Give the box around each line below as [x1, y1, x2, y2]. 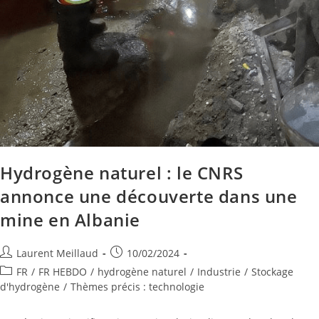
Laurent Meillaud [16, 246, 98, 260]
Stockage [251, 264, 293, 278]
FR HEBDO [38, 264, 87, 278]
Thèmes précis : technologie [70, 279, 204, 293]
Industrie [197, 264, 241, 278]
